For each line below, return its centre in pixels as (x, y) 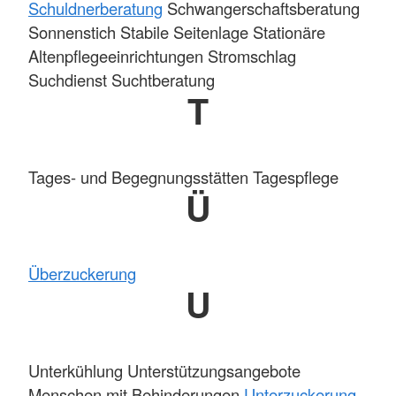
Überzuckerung (82, 274)
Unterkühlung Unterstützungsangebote (164, 370)
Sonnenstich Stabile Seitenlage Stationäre (177, 32)
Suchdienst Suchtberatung (122, 80)
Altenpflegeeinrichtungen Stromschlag (162, 56)
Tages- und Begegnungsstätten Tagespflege (183, 176)
